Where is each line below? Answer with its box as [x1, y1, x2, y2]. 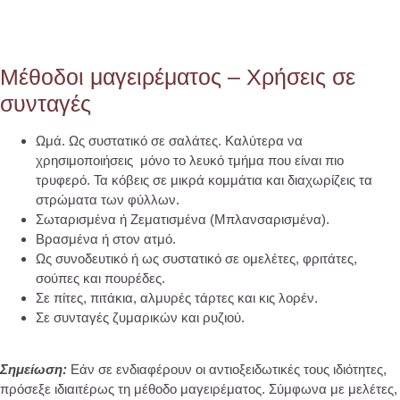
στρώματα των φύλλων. [36, 191, 179, 207]
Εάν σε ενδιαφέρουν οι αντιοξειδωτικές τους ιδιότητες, [71, 362, 387, 378]
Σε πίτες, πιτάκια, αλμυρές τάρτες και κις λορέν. [36, 289, 318, 305]
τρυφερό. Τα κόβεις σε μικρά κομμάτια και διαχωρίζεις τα [36, 171, 372, 187]
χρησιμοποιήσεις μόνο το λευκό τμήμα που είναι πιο [36, 152, 344, 168]
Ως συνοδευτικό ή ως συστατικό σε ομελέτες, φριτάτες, [36, 250, 357, 266]
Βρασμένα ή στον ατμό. [36, 230, 176, 246]
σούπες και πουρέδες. [36, 270, 165, 286]
